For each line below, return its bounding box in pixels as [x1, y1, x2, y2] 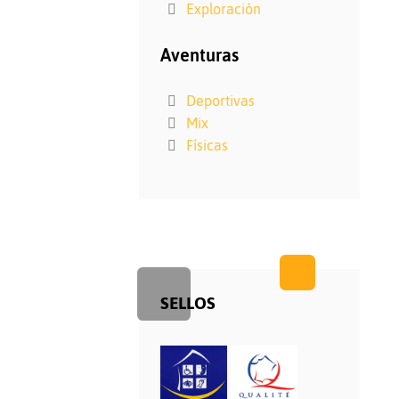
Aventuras [160, 45, 239, 65]
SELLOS [160, 293, 216, 313]
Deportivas [185, 93, 255, 109]
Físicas [185, 137, 228, 153]
